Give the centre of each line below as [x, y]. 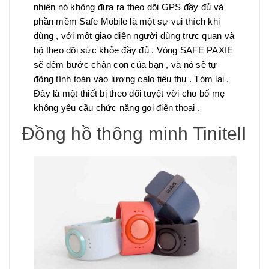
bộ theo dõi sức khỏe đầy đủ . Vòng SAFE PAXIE [134, 50]
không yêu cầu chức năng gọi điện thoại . [117, 107]
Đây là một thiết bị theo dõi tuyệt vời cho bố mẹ [129, 93]
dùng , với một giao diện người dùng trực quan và [134, 35]
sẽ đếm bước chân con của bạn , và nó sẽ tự [125, 64]
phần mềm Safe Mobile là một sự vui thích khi [127, 21]
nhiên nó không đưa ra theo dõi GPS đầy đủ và [128, 7]
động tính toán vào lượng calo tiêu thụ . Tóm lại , [131, 79]
